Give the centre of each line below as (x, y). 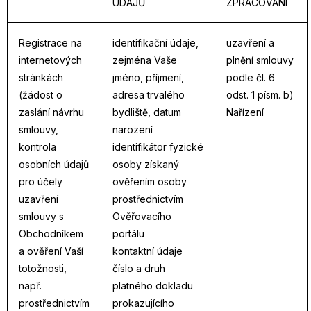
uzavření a (250, 43)
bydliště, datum (147, 112)
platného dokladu (153, 286)
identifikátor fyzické (158, 147)
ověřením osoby (150, 182)
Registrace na (50, 43)
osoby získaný (146, 164)
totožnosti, (43, 268)
